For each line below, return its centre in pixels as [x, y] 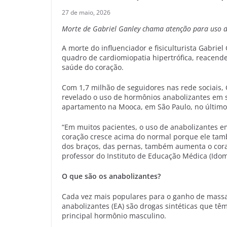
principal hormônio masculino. [114, 215]
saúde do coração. [93, 67]
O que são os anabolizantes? [111, 176]
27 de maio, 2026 [86, 12]
